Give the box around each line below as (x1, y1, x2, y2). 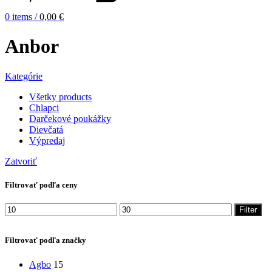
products (59, 91, 92, 102)
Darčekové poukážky (29, 113, 111, 124)
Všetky (29, 91, 56, 102)
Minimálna (4, 203, 46, 214)
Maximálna (119, 203, 162, 214)
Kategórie (5, 70, 42, 81)
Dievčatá (29, 124, 63, 135)
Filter (239, 205, 257, 215)
